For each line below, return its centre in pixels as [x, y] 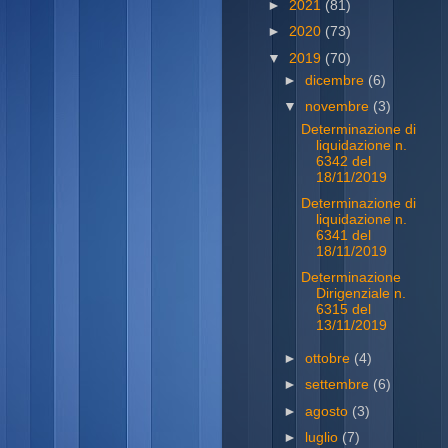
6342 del [343, 162]
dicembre [337, 81]
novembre [339, 107]
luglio [324, 437]
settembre [339, 385]
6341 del [343, 236]
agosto [329, 411]
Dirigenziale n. [360, 294]
